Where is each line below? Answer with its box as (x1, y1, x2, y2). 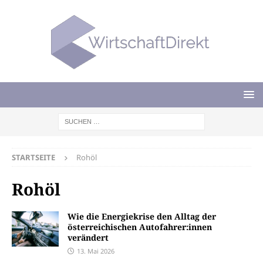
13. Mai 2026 (77, 247, 114, 255)
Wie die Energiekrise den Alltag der (68, 211, 216, 222)
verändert (68, 232, 109, 243)
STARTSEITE (12, 152, 55, 163)
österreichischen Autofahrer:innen (68, 221, 212, 232)
